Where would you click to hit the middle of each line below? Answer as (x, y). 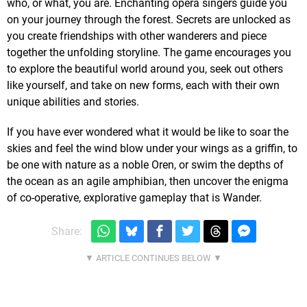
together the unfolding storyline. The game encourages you (149, 53)
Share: (66, 232)
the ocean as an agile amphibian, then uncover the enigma (148, 182)
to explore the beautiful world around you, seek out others (145, 69)
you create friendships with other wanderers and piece (137, 36)
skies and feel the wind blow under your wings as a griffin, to (152, 149)
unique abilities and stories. (73, 102)
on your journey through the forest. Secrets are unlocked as (149, 20)
